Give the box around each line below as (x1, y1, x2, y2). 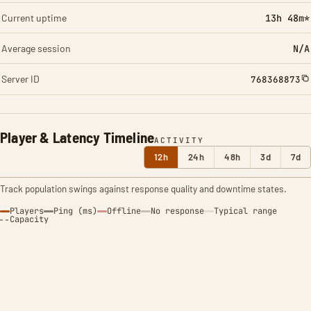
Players (10, 205, 44, 217)
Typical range (214, 205, 277, 217)
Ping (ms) (53, 205, 97, 217)
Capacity (10, 214, 49, 225)
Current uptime (1, 12, 67, 24)
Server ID (1, 73, 40, 85)
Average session (1, 42, 71, 54)
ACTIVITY (154, 135, 205, 145)
